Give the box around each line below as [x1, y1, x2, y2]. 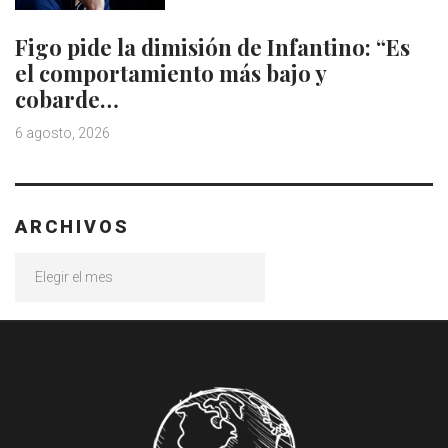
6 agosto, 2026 [15, 125, 110, 142]
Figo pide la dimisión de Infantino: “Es [15, 32, 410, 63]
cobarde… [15, 84, 119, 115]
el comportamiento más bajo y [15, 58, 326, 89]
